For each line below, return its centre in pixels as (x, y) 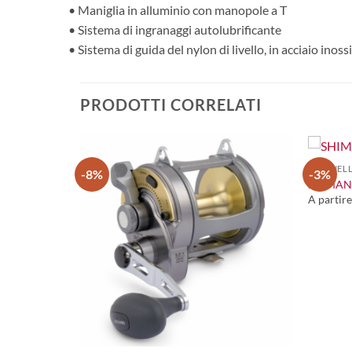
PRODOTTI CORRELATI (171, 105)
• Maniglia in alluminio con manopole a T (178, 10)
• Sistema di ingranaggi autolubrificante (175, 30)
